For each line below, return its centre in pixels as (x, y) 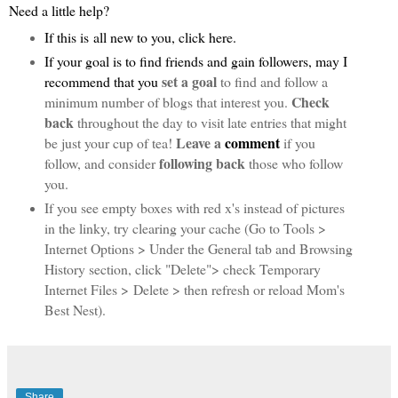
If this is (66, 37)
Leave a (200, 143)
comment (252, 143)
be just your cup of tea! (110, 143)
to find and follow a (272, 82)
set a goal (189, 82)
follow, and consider (99, 163)
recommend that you (103, 82)
